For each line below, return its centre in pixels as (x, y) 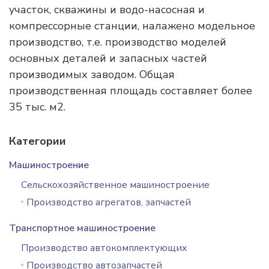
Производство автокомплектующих (104, 248)
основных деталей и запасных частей (108, 58)
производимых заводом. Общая (92, 74)
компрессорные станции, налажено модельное (132, 26)
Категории (38, 141)
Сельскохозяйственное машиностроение (115, 185)
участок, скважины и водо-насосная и (107, 10)
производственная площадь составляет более (131, 91)
